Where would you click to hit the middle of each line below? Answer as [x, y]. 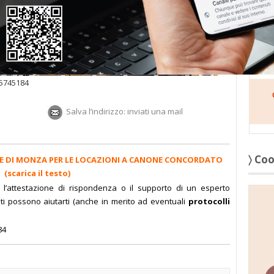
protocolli [209, 201]
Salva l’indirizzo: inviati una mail [124, 111]
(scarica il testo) [37, 173]
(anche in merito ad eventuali [131, 201]
